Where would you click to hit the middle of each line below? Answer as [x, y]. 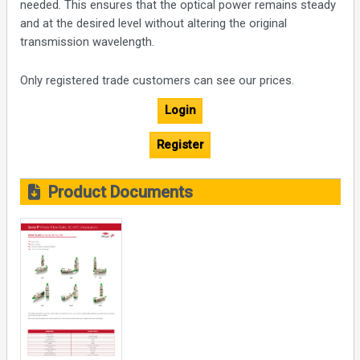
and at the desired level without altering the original [153, 23]
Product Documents [116, 192]
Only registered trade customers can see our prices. [157, 80]
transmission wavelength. [87, 41]
